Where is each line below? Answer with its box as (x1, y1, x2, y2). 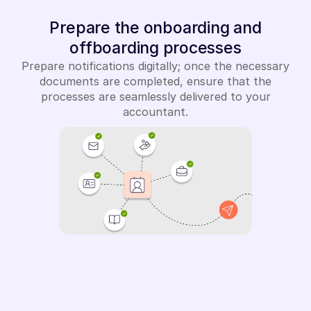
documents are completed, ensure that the (40, 74, 271, 88)
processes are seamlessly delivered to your (40, 90, 271, 103)
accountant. (123, 105, 188, 119)
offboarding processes (69, 38, 242, 58)
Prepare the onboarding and (49, 18, 262, 37)
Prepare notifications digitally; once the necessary (22, 59, 289, 73)
